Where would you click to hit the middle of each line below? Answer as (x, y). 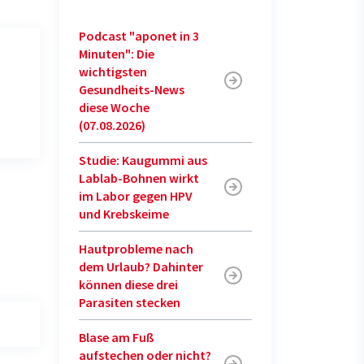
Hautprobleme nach (136, 249)
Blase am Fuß (117, 337)
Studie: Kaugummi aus (143, 160)
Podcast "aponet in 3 (139, 36)
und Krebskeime (124, 214)
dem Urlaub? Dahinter (141, 266)
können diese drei (128, 284)
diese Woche (114, 107)
